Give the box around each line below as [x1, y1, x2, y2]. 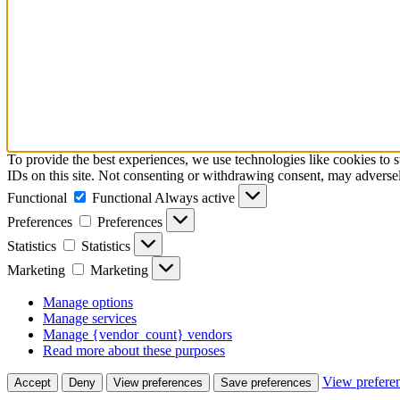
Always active [154, 189, 238, 205]
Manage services [43, 310, 137, 326]
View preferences [113, 375, 203, 389]
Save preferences [221, 375, 312, 389]
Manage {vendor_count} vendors [43, 326, 232, 342]
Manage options [43, 294, 133, 310]
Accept [14, 375, 51, 389]
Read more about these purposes [43, 342, 225, 358]
